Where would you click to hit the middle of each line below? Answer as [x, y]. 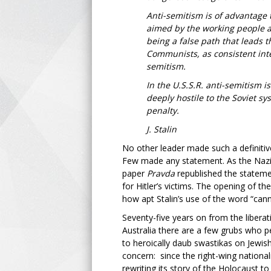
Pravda [161, 173]
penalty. [163, 110]
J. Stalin [162, 129]
